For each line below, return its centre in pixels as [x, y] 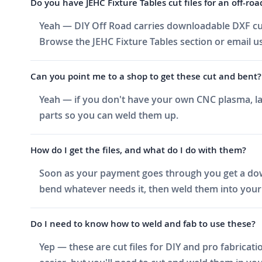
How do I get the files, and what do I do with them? [138, 150]
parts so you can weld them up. [109, 115]
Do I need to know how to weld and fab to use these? [143, 223]
